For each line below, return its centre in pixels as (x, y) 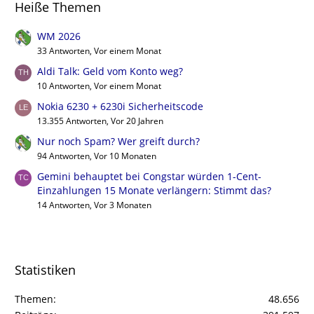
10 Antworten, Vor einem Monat (99, 86)
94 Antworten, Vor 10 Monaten (97, 156)
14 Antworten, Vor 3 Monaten (94, 205)
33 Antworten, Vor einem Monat (99, 51)
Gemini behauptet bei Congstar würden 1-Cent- (149, 176)
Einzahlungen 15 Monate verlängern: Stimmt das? (154, 190)
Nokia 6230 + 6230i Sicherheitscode (120, 106)
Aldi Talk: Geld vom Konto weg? (110, 71)
